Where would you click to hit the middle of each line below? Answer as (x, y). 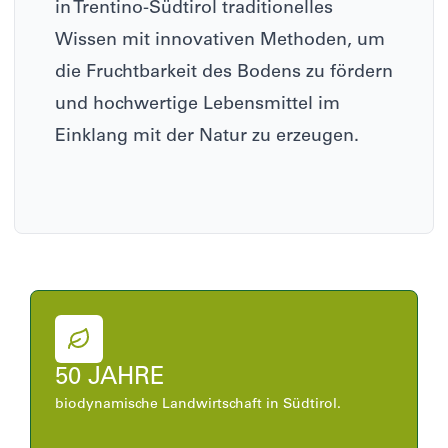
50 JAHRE (110, 379)
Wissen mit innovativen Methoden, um (220, 41)
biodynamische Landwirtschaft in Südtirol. (198, 405)
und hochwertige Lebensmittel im (197, 105)
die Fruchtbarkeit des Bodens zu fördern (224, 73)
